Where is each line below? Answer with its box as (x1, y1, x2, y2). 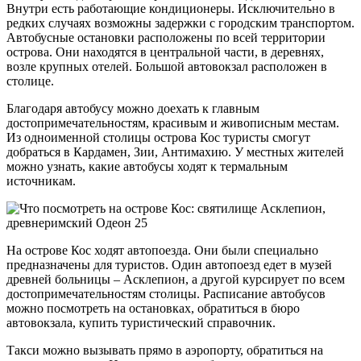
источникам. (6, 173, 76, 188)
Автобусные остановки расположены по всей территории (6, 30, 326, 44)
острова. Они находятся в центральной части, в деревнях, (6, 44, 324, 59)
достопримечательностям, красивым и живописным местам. (6, 115, 339, 130)
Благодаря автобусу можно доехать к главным (6, 101, 259, 115)
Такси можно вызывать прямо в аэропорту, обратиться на (6, 342, 323, 357)
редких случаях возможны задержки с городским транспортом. (6, 15, 355, 30)
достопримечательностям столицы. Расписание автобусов (6, 286, 326, 301)
